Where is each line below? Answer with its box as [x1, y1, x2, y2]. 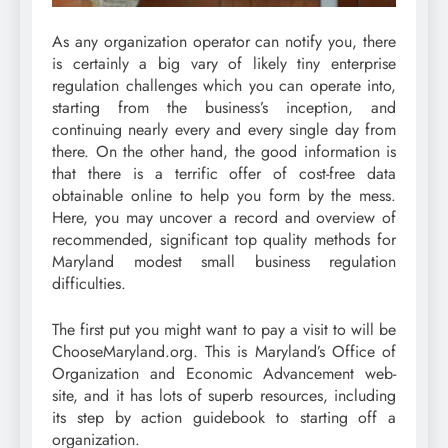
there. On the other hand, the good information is [52, 139, 396, 163]
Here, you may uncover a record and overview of [52, 205, 396, 229]
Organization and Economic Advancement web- [52, 361, 396, 385]
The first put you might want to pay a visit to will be [52, 317, 396, 341]
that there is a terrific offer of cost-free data [52, 161, 396, 185]
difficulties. [52, 271, 126, 295]
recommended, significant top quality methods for [52, 227, 396, 251]
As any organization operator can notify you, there [52, 29, 396, 53]
